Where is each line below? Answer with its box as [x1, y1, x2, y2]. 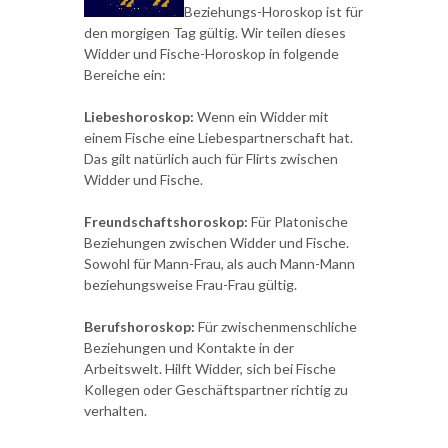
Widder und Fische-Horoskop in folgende [84, 45, 339, 62]
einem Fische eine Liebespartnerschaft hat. [84, 129, 353, 146]
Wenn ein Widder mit [194, 108, 329, 125]
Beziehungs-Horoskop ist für [184, 3, 363, 20]
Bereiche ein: [84, 66, 166, 83]
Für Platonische [248, 213, 348, 230]
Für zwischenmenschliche [195, 318, 357, 335]
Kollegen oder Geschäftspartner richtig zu [84, 381, 348, 398]
